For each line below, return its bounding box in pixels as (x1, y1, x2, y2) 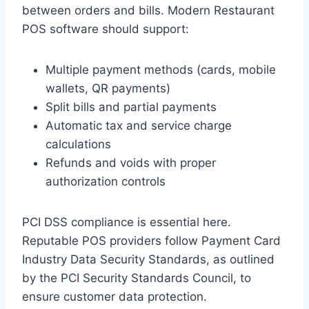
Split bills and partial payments (46, 100, 217, 114)
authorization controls (46, 175, 166, 189)
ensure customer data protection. (22, 290, 207, 304)
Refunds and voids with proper (46, 156, 216, 170)
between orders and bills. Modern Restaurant (22, 3, 275, 18)
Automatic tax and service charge (46, 119, 232, 133)
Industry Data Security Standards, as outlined (22, 252, 275, 267)
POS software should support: (22, 22, 189, 37)
